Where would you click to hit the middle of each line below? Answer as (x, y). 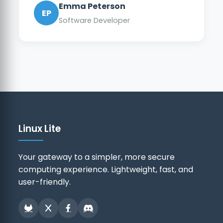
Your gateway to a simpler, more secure (97, 157)
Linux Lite (40, 128)
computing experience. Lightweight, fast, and (106, 169)
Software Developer (95, 20)
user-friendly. (45, 182)
